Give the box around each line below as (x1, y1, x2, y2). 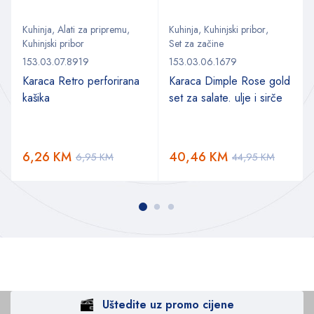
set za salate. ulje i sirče (169, 89, 282, 106)
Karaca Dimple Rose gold (169, 72, 290, 89)
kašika (22, 89, 50, 106)
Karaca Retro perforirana (22, 72, 139, 89)
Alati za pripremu (57, 22, 127, 36)
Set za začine (169, 36, 224, 50)
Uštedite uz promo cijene (102, 296, 234, 313)
